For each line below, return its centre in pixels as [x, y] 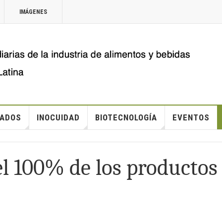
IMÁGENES [33, 12]
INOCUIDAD [58, 117]
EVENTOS [191, 117]
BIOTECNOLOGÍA [126, 117]
